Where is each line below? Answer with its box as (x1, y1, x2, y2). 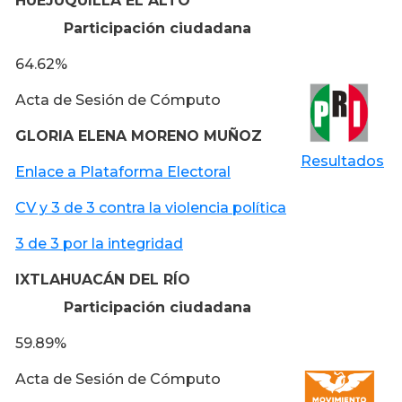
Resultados (301, 152, 384, 170)
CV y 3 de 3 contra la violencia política (15, 198, 286, 216)
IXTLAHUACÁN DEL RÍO (15, 270, 190, 288)
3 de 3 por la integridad (15, 234, 183, 252)
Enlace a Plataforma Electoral (15, 162, 231, 180)
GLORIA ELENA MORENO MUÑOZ (15, 127, 262, 144)
